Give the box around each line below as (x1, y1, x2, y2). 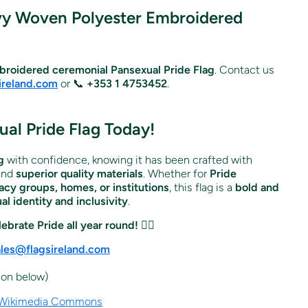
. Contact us (214, 63, 274, 76)
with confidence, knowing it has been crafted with (4, 153, 252, 166)
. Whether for (143, 166, 210, 180)
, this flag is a (169, 180, 235, 194)
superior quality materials (16, 166, 143, 180)
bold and (235, 180, 279, 194)
